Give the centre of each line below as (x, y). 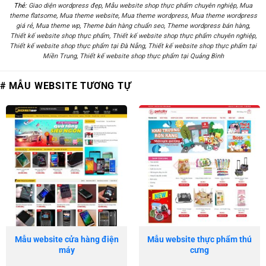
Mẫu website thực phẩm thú (199, 239)
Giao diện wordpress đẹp (65, 6)
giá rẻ (24, 26)
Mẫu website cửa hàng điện (66, 239)
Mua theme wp (58, 26)
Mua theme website (88, 16)
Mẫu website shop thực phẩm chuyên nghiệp (170, 6)
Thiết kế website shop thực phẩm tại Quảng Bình (151, 56)
